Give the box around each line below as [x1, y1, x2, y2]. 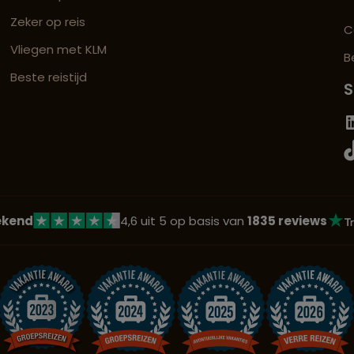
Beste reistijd [10, 69, 88, 86]
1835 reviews [247, 212, 327, 229]
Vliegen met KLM [10, 41, 107, 58]
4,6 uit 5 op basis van [119, 212, 247, 229]
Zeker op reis [10, 13, 86, 31]
